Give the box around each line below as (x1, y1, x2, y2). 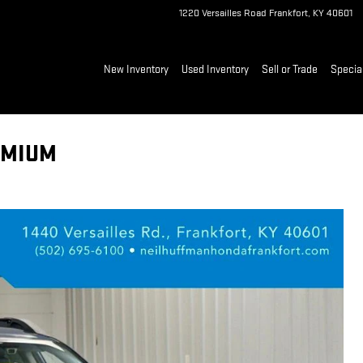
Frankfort (269, 6, 308, 19)
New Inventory (104, 62, 169, 76)
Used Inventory (181, 62, 249, 76)
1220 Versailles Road (179, 6, 267, 19)
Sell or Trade (262, 62, 318, 76)
